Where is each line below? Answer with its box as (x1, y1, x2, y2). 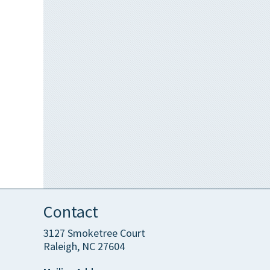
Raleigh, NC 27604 (43, 239, 125, 254)
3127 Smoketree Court (43, 226, 145, 240)
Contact (43, 201, 98, 223)
